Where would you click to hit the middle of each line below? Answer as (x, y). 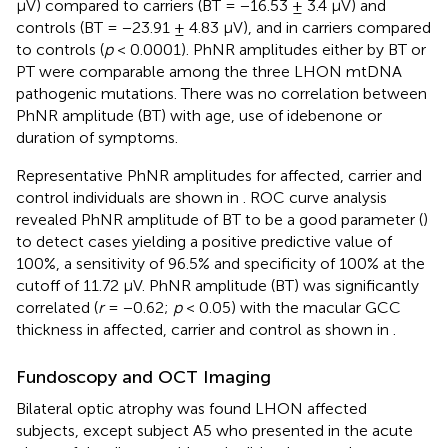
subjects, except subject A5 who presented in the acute (214, 430)
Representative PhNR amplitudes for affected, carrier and (219, 175)
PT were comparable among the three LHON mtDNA (209, 71)
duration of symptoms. (97, 137)
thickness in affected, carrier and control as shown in (204, 329)
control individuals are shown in (129, 197)
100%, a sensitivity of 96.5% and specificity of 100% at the (220, 263)
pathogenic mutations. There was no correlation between (221, 93)
